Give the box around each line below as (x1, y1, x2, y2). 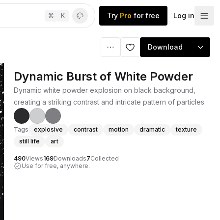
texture (176, 126, 197, 133)
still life (19, 137, 40, 145)
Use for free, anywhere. (22, 162, 90, 169)
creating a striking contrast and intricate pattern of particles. (14, 98, 206, 106)
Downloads (54, 155, 86, 162)
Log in (173, 11, 194, 20)
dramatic (139, 126, 165, 133)
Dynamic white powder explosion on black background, (14, 86, 195, 94)
